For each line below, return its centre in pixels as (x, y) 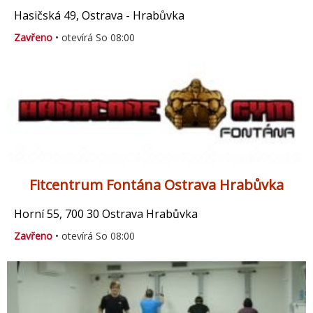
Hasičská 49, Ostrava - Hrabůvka (99, 16)
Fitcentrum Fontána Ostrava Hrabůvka (156, 185)
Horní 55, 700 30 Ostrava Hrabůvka (106, 214)
